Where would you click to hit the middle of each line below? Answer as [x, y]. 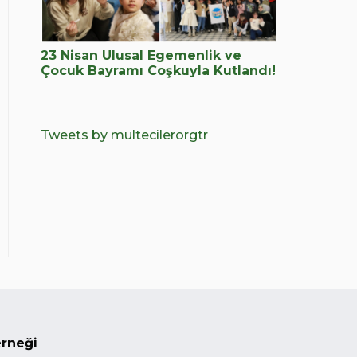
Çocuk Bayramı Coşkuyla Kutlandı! [158, 70]
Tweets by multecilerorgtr [124, 135]
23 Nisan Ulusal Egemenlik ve [141, 55]
